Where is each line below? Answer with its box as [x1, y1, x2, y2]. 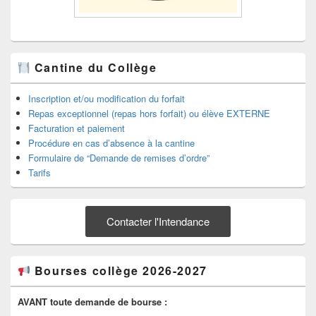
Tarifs [28, 166, 51, 180]
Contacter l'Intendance [107, 214, 209, 229]
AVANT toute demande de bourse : [18, 295, 167, 309]
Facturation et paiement [28, 121, 125, 135]
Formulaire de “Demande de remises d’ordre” [28, 151, 209, 165]
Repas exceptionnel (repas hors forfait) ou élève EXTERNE [28, 107, 270, 121]
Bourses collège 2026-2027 [30, 262, 207, 279]
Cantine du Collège [30, 59, 157, 76]
